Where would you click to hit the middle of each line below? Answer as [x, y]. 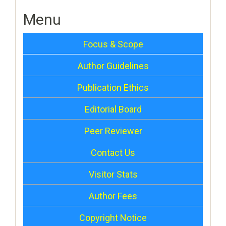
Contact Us [113, 153]
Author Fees [113, 196]
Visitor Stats [113, 174]
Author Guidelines [113, 66]
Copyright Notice [113, 218]
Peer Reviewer [113, 131]
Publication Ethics [113, 88]
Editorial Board [113, 109]
